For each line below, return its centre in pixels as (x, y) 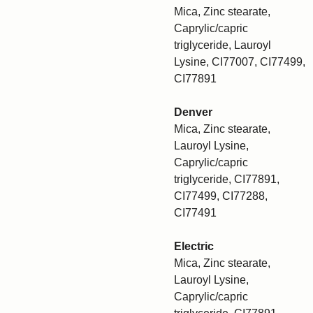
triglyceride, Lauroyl (223, 45)
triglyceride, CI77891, (227, 179)
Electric (194, 246)
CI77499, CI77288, (221, 196)
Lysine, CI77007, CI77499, (240, 62)
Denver (193, 112)
